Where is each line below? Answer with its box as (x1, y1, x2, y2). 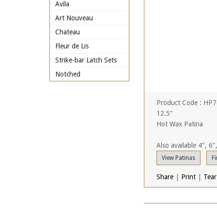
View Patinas (162, 155, 195, 161)
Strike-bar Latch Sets (55, 56, 117, 64)
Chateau (55, 28, 80, 36)
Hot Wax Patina (156, 120, 203, 128)
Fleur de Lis (55, 42, 89, 50)
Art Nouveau (55, 14, 93, 22)
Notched (55, 70, 80, 78)
